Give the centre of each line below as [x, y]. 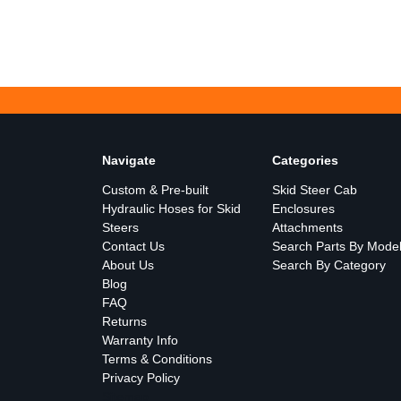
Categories [305, 160]
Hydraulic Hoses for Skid [171, 208]
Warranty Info [140, 340]
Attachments [307, 227]
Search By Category [328, 264]
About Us [128, 264]
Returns [124, 321]
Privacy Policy [141, 377]
